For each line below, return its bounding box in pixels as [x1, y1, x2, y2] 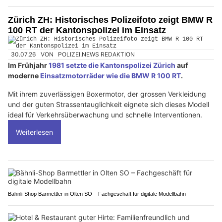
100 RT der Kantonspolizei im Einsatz [8, 25, 166, 36]
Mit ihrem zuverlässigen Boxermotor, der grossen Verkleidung [8, 89, 206, 98]
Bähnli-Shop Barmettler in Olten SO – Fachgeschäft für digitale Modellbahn [8, 190, 186, 197]
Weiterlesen [16, 127, 53, 136]
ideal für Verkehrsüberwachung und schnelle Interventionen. [8, 110, 202, 119]
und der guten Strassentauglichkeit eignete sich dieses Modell [8, 100, 209, 109]
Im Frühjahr [8, 60, 49, 69]
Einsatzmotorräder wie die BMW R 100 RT [40, 71, 181, 80]
